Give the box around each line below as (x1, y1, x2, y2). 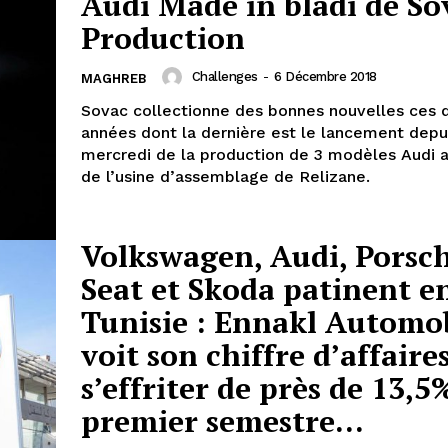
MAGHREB (81, 70, 147, 86)
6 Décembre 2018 (274, 69, 377, 84)
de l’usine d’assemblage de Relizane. (81, 166, 370, 186)
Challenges (191, 69, 258, 84)
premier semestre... (81, 400, 364, 441)
